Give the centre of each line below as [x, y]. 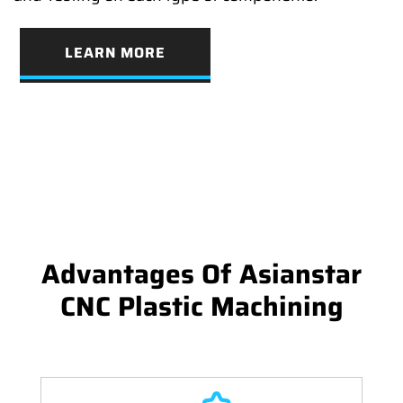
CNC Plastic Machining [201, 306]
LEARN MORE [115, 52]
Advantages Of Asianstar [201, 273]
